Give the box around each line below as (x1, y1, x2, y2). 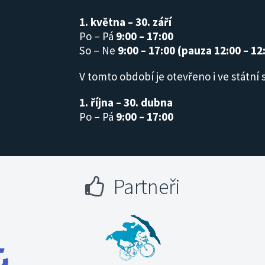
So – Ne (79, 43, 118, 57)
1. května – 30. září (79, 14, 172, 29)
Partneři (113, 173, 180, 200)
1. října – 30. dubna (79, 95, 173, 109)
